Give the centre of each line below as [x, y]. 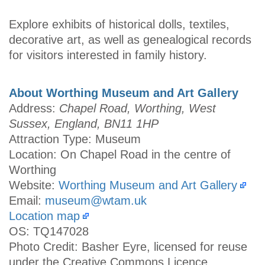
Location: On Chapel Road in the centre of [120, 155]
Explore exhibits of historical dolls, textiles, [119, 24]
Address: [34, 109]
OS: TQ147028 [49, 232]
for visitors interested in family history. [108, 55]
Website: [34, 185]
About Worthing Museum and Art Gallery [124, 93]
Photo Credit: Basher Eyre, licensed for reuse [128, 247]
